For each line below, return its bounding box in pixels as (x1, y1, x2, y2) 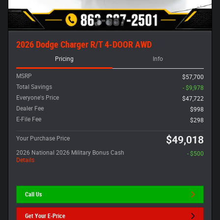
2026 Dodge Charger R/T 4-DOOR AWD (16, 39, 152, 50)
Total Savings (16, 83, 52, 90)
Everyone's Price (16, 94, 59, 101)
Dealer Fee (16, 105, 44, 112)
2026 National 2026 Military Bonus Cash (16, 149, 124, 156)
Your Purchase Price (16, 135, 70, 142)
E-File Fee (16, 116, 41, 123)
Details (16, 157, 34, 164)
